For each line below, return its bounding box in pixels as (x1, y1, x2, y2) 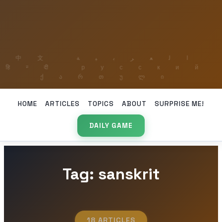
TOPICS (88, 99, 114, 108)
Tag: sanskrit (62, 164, 160, 184)
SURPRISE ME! (155, 99, 204, 108)
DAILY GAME (89, 121, 133, 130)
